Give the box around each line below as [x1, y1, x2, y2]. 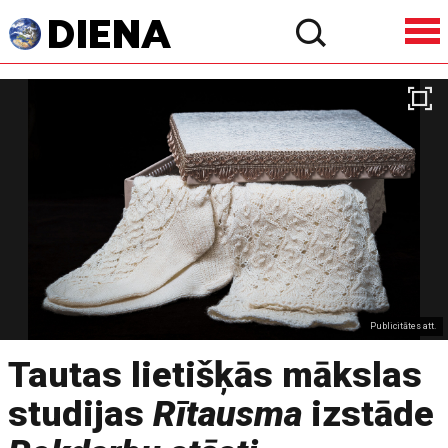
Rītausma [153, 393, 303, 435]
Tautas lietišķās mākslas [8, 354, 423, 396]
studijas [8, 393, 154, 435]
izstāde [302, 393, 435, 435]
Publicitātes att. [370, 320, 437, 331]
